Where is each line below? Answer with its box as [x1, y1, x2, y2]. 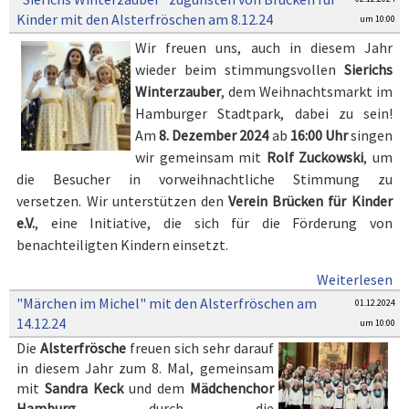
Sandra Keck [45, 379, 124, 397]
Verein [228, 192, 268, 210]
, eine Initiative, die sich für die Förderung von [35, 214, 393, 232]
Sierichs [343, 60, 393, 79]
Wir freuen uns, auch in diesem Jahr [135, 38, 393, 57]
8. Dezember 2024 [159, 126, 269, 144]
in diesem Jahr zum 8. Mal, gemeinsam [16, 359, 274, 377]
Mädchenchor [189, 379, 274, 397]
